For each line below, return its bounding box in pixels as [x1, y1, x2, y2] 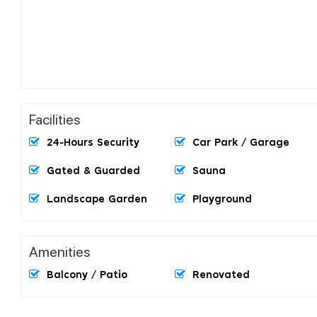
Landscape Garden [47, 194, 147, 204]
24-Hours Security [47, 137, 139, 148]
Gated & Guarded [47, 166, 140, 176]
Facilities [29, 109, 81, 128]
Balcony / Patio [47, 270, 127, 280]
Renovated [192, 270, 250, 280]
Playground [192, 194, 252, 204]
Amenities [29, 241, 91, 260]
